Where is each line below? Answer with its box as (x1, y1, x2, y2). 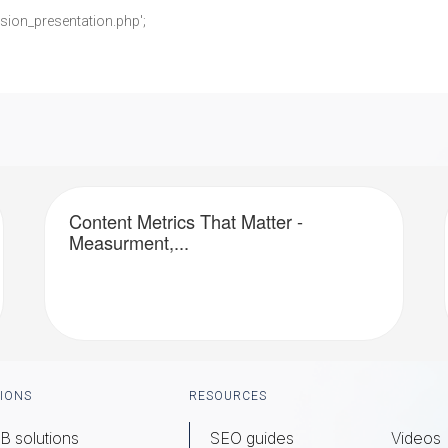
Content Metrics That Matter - (69, 208, 303, 234)
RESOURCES (189, 389, 267, 403)
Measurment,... (69, 229, 189, 255)
